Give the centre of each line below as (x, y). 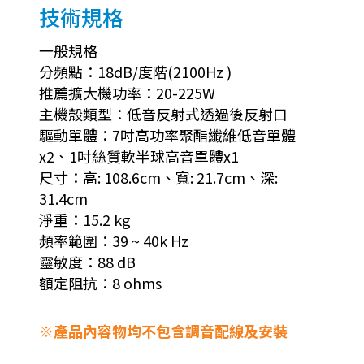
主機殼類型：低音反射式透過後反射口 (163, 114)
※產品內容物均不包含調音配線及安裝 (163, 331)
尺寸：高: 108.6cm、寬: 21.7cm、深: (158, 178)
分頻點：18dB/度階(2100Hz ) (135, 72)
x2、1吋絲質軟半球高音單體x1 (139, 156)
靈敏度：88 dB (87, 262)
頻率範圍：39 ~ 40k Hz (114, 241)
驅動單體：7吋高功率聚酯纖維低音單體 (167, 135)
